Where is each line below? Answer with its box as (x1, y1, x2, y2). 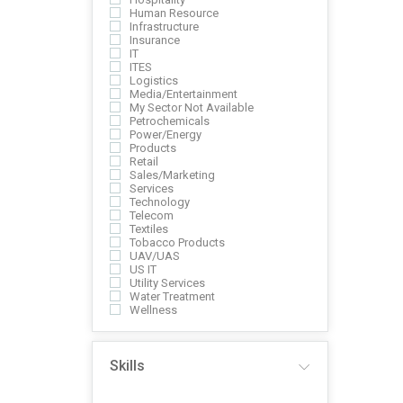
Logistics (130, 74, 178, 87)
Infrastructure (130, 20, 199, 33)
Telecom (130, 209, 174, 222)
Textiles (130, 222, 168, 236)
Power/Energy (130, 128, 201, 141)
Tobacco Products (130, 236, 225, 249)
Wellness (130, 303, 177, 317)
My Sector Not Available (130, 101, 254, 114)
